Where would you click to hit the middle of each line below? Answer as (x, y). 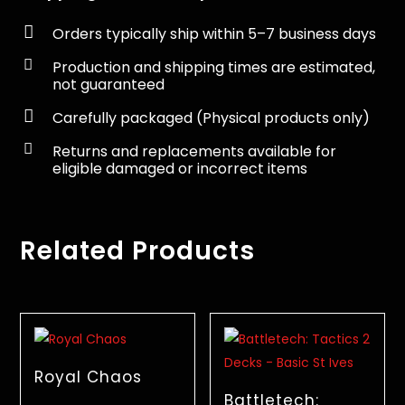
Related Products (138, 251)
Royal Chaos (89, 377)
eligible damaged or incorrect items (179, 169)
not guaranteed (108, 85)
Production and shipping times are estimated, (213, 67)
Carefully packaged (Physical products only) (211, 118)
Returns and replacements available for (194, 151)
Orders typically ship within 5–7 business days (214, 34)
